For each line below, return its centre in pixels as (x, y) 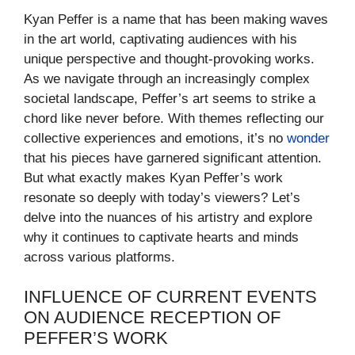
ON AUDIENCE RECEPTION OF (152, 318)
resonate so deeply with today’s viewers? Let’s (162, 197)
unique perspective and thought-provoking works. (169, 59)
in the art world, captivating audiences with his (160, 39)
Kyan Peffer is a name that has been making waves (176, 19)
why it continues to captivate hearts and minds (161, 237)
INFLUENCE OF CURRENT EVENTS (170, 297)
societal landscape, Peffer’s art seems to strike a (170, 98)
